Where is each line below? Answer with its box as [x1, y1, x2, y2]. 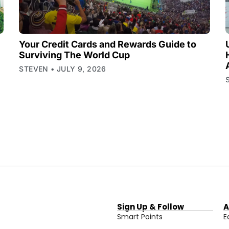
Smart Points [117, 211, 163, 222]
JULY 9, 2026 [54, 64, 106, 73]
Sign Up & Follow [117, 201, 184, 212]
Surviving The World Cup [19, 49, 130, 60]
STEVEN [19, 64, 51, 73]
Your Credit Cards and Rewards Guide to [19, 38, 197, 50]
